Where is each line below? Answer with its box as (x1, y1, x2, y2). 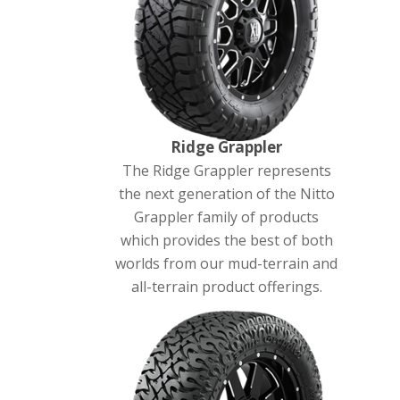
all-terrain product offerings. (130, 277, 322, 297)
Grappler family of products (134, 207, 320, 228)
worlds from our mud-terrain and (115, 254, 338, 274)
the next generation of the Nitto (118, 184, 335, 204)
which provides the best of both (120, 230, 333, 251)
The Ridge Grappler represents (121, 161, 331, 181)
